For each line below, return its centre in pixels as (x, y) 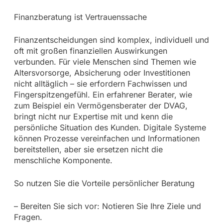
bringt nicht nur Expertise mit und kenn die (93, 116)
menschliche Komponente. (63, 160)
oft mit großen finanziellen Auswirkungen (90, 51)
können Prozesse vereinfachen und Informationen (107, 138)
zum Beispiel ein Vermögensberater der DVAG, (101, 105)
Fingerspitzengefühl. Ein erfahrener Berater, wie (103, 94)
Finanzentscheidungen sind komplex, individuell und (111, 40)
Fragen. (28, 217)
